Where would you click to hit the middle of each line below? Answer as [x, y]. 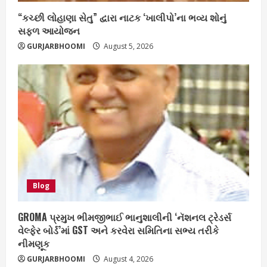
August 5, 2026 [128, 46]
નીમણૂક [34, 243]
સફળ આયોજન [49, 30]
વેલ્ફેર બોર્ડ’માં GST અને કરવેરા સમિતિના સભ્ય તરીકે [118, 230]
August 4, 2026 [128, 259]
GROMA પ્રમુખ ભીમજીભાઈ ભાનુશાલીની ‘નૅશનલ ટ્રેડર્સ [125, 217]
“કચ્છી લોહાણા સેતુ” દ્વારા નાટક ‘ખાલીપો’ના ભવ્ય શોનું [122, 17]
